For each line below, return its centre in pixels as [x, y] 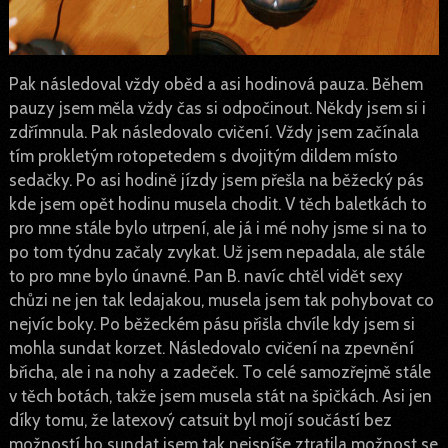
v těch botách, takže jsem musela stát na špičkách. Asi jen [220, 395]
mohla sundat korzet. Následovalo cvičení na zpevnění [211, 347]
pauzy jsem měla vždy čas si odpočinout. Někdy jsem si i [217, 107]
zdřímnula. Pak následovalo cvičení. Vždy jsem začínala [213, 131]
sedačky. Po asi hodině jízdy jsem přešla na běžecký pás [216, 179]
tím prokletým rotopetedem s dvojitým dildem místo [203, 155]
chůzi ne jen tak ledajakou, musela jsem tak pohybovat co [221, 299]
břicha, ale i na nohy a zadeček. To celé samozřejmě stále [219, 371]
